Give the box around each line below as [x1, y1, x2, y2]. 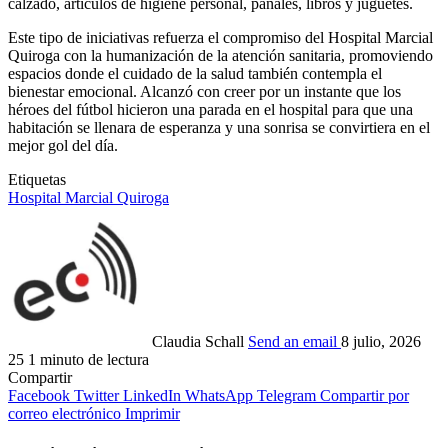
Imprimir [125, 405, 180, 423]
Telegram [257, 387, 316, 405]
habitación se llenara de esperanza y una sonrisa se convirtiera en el [8, 119, 430, 137]
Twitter [74, 387, 119, 405]
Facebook [8, 387, 70, 405]
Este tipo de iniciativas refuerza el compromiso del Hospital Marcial [8, 29, 433, 47]
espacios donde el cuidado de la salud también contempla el [8, 65, 382, 83]
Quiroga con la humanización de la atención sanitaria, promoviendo [8, 47, 433, 65]
